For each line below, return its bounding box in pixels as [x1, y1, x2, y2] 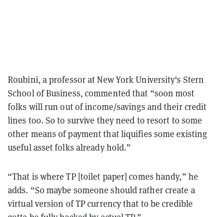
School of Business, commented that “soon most [8, 87, 195, 99]
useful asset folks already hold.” [8, 141, 133, 153]
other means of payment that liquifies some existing [8, 127, 207, 139]
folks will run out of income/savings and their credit [8, 100, 207, 112]
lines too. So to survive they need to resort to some [8, 114, 202, 126]
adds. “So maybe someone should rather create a [8, 184, 195, 196]
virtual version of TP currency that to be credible [8, 197, 193, 209]
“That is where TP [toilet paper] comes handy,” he [8, 170, 198, 182]
